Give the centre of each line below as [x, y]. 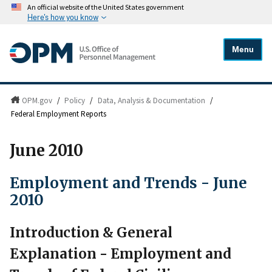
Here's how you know [63, 17]
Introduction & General [91, 233]
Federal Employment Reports [59, 114]
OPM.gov [37, 101]
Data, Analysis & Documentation [152, 101]
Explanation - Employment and [121, 254]
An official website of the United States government [106, 7]
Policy [75, 101]
